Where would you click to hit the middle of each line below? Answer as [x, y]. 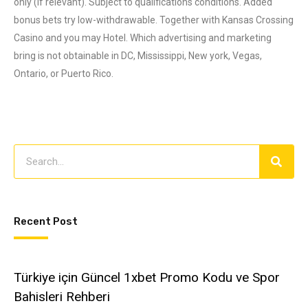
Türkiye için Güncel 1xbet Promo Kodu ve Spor [147, 277]
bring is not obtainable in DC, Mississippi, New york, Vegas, [138, 56]
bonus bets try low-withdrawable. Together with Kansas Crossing [154, 20]
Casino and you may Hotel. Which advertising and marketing [143, 38]
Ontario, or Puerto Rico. [64, 74]
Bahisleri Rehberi [62, 297]
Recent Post [46, 221]
